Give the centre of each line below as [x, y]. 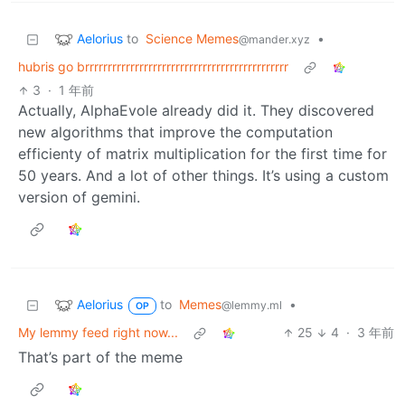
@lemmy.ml [251, 306]
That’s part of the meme [100, 358]
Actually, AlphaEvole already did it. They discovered [196, 111]
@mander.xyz [274, 40]
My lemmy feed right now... [98, 333]
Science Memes [192, 39]
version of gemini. [79, 198]
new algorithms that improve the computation [175, 132]
